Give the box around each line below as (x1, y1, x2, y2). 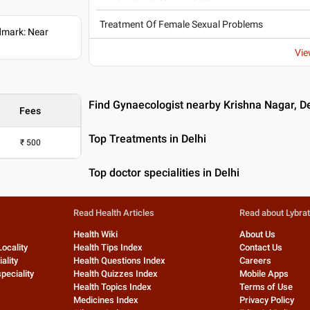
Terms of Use (239, 282, 293, 292)
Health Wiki (73, 229, 118, 239)
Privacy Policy (239, 295, 295, 305)
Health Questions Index (73, 255, 165, 266)
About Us (239, 229, 276, 239)
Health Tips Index (73, 242, 143, 253)
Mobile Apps (239, 268, 289, 279)
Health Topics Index (73, 282, 152, 292)
